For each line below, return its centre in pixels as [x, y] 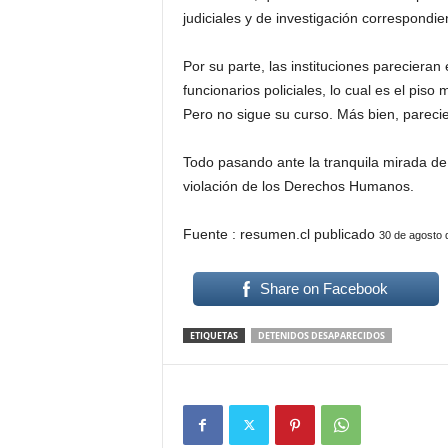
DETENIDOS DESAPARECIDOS [321, 335]
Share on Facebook [324, 288]
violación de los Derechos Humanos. [298, 186]
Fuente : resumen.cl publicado [280, 234]
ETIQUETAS [213, 335]
